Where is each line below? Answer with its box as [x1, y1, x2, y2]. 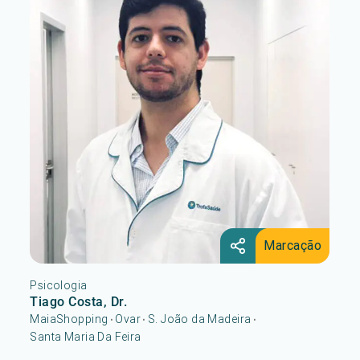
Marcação [264, 237, 322, 254]
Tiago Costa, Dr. [30, 294, 127, 310]
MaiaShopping [30, 312, 108, 327]
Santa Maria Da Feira [30, 329, 141, 345]
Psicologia [30, 278, 88, 293]
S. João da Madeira [147, 312, 252, 327]
